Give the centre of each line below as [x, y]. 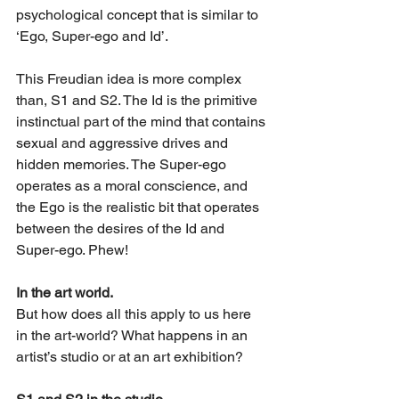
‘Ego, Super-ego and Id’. [92, 36]
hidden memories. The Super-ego [123, 164]
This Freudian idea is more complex [130, 79]
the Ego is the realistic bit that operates [139, 207]
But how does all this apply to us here [135, 314]
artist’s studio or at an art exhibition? [131, 357]
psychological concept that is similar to [139, 15]
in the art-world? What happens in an [134, 335]
